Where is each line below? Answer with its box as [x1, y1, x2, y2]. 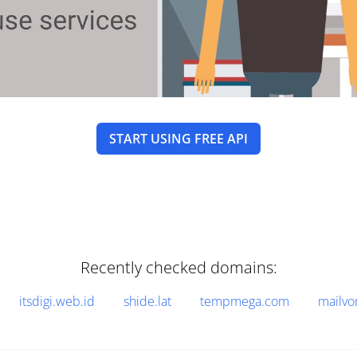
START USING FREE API [109, 130, 248, 147]
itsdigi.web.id [18, 292, 95, 310]
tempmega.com [199, 292, 289, 310]
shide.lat [123, 292, 171, 310]
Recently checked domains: [80, 257, 277, 278]
